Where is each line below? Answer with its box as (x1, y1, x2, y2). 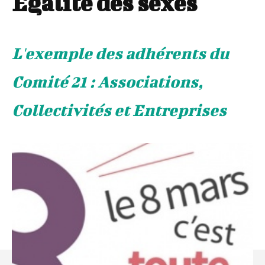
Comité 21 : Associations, (12, 72, 203, 91)
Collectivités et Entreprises (12, 101, 227, 119)
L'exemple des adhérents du (12, 44, 229, 63)
